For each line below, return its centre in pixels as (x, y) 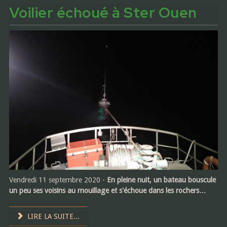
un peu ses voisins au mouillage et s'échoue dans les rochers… (107, 191)
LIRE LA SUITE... (53, 217)
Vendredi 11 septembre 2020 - (58, 180)
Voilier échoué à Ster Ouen (103, 13)
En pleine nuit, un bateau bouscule (161, 180)
